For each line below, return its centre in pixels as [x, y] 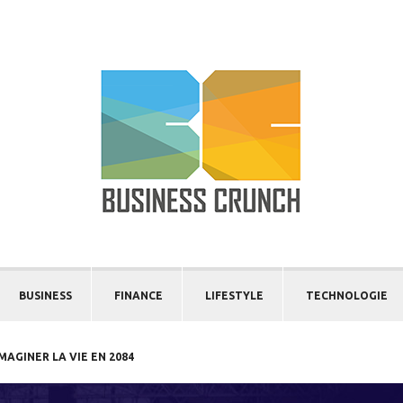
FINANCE [139, 296]
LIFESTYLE [234, 296]
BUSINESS [45, 296]
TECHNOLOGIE [347, 296]
